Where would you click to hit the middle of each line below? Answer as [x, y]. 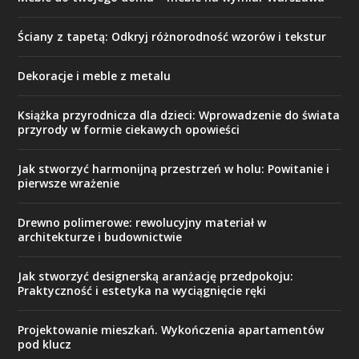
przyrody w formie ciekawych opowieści [129, 129]
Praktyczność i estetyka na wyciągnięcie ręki [142, 290]
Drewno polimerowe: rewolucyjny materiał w [142, 222]
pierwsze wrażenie [69, 183]
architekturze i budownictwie [100, 236]
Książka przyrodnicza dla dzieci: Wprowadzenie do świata [179, 115]
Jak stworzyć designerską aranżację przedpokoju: [156, 276]
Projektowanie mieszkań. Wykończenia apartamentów [171, 329]
